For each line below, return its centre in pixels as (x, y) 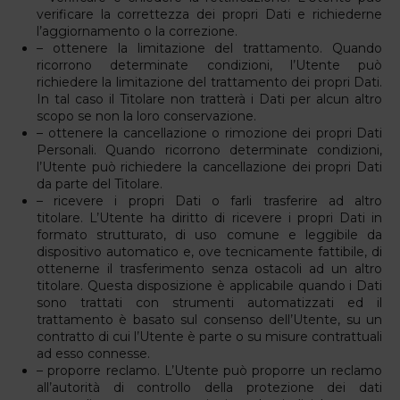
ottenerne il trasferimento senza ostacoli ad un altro (209, 268)
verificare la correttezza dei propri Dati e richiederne (209, 14)
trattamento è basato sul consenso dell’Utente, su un (209, 319)
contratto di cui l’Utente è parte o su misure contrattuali (209, 336)
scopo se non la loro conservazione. (146, 116)
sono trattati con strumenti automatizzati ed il (209, 302)
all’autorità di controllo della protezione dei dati (209, 387)
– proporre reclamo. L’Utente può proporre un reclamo (209, 370)
